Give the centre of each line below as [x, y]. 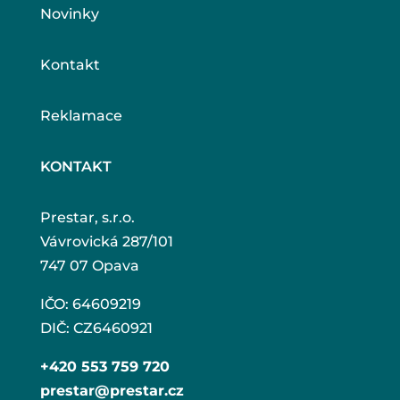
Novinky [69, 13]
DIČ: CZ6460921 [96, 328]
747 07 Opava [89, 265]
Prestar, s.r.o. [87, 217]
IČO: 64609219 [90, 304]
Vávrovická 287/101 [106, 241]
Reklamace [81, 115]
